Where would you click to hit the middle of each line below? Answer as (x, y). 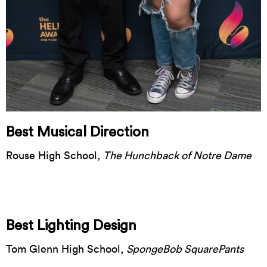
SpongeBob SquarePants (185, 249)
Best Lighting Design (71, 226)
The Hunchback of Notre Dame (177, 155)
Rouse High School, (55, 155)
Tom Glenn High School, (66, 249)
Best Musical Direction (77, 132)
